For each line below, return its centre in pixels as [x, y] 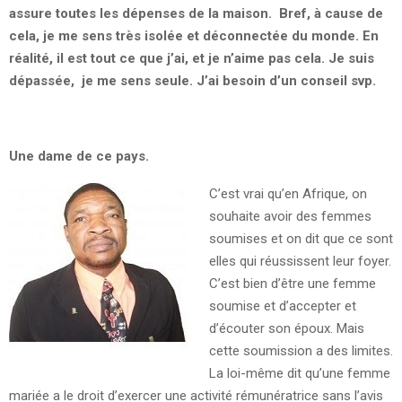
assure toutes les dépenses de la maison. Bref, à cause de [196, 13]
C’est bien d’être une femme [292, 283]
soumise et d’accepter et [282, 306]
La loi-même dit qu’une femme [299, 373]
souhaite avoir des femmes [290, 216]
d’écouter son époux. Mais [286, 328]
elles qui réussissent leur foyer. [300, 261]
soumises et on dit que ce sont [301, 238]
